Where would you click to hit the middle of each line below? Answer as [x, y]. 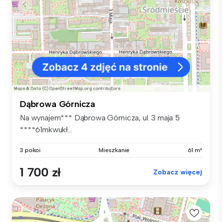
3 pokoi [30, 150]
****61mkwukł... [46, 129]
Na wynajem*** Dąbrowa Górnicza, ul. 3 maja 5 [100, 117]
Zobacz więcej [178, 172]
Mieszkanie [114, 150]
